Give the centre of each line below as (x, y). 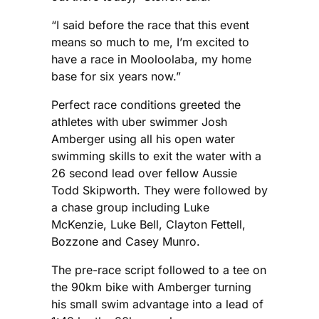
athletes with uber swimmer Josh (139, 122)
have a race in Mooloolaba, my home (151, 59)
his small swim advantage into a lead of (157, 304)
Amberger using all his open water (143, 139)
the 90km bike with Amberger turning (151, 287)
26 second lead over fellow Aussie (144, 173)
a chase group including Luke (130, 208)
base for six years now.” (116, 77)
